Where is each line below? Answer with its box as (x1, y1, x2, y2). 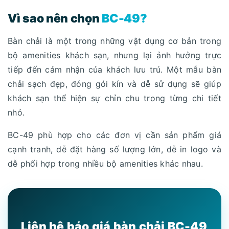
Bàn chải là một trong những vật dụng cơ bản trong (8, 36, 221, 47)
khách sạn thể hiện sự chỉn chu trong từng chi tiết (8, 93, 221, 104)
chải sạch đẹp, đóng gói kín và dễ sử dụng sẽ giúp (8, 79, 221, 89)
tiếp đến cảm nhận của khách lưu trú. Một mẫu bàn (8, 64, 221, 75)
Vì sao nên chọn (8, 11, 102, 26)
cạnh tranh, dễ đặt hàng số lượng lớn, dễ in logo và (8, 144, 221, 155)
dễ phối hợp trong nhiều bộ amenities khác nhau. (8, 158, 203, 169)
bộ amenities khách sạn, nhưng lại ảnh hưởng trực (8, 50, 221, 61)
